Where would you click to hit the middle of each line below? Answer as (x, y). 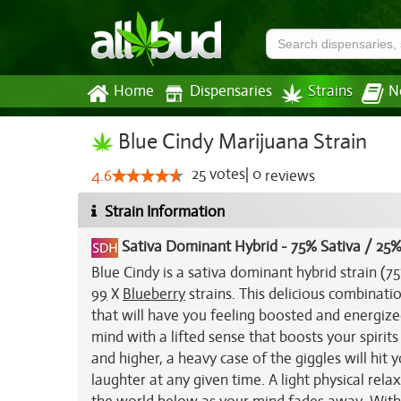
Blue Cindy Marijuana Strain (240, 141)
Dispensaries (231, 91)
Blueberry (154, 294)
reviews (288, 176)
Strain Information (163, 212)
